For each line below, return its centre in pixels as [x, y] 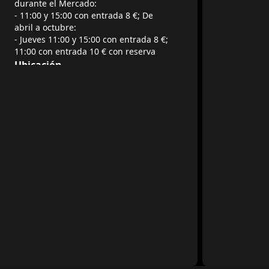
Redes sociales [49, 106]
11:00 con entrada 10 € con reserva [85, 51]
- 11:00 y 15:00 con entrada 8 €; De [84, 15]
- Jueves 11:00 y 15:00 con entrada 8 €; [91, 39]
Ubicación [38, 65]
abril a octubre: [45, 27]
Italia [34, 92]
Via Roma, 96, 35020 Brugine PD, [89, 80]
